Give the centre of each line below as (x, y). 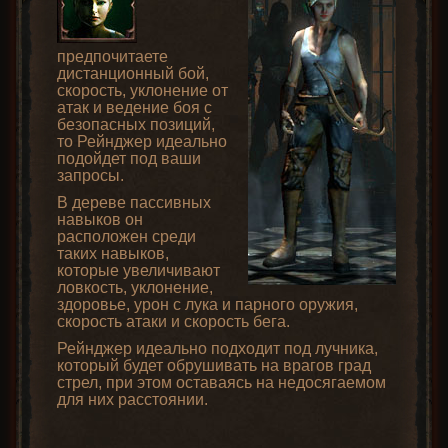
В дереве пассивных (134, 202)
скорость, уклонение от (142, 90)
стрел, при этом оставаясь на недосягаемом (221, 382)
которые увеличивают (138, 270)
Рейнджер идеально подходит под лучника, (217, 348)
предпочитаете (112, 56)
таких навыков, (113, 253)
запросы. (90, 175)
